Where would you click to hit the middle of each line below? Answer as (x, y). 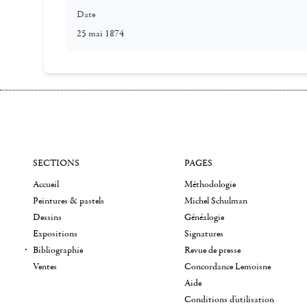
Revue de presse (213, 250)
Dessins (47, 217)
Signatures (204, 234)
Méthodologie (210, 184)
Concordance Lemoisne (228, 267)
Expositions (55, 234)
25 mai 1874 (100, 34)
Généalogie (205, 217)
